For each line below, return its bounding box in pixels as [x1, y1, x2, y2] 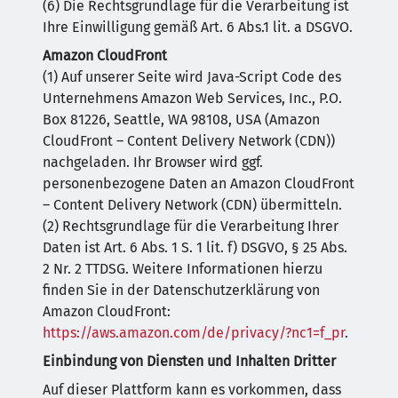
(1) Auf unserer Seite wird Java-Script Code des [43, 68, 341, 85]
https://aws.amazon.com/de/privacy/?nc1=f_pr [43, 324, 345, 341]
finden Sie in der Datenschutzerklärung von [43, 282, 320, 298]
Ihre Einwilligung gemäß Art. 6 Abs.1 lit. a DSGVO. [43, 19, 353, 36]
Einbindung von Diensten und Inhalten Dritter [43, 353, 336, 370]
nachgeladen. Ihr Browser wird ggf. [43, 154, 263, 171]
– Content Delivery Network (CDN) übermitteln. [43, 196, 342, 213]
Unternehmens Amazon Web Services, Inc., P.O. [43, 90, 342, 107]
